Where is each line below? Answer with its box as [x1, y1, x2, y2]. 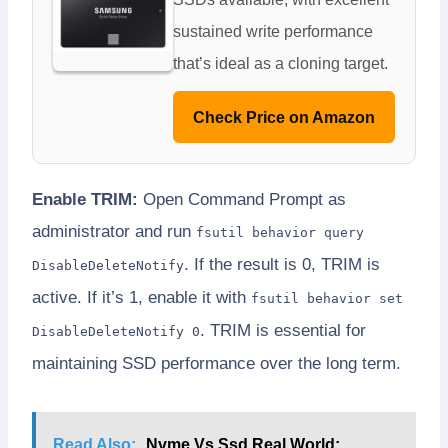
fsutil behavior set [251, 290, 403, 306]
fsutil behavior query [196, 224, 364, 240]
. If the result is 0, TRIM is [184, 254, 380, 274]
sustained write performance [173, 21, 373, 40]
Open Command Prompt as [138, 189, 346, 209]
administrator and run [32, 221, 196, 241]
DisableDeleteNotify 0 [32, 323, 200, 339]
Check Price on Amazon [193, 107, 375, 126]
